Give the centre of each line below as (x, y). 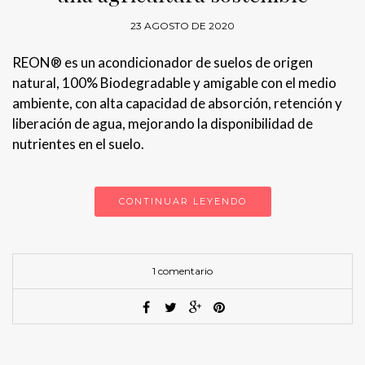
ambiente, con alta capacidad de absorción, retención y (177, 103)
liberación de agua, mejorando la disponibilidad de (163, 123)
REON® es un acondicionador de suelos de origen (163, 62)
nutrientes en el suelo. (78, 143)
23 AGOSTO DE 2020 (182, 25)
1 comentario (182, 270)
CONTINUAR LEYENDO (182, 201)
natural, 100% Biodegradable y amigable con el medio (174, 82)
